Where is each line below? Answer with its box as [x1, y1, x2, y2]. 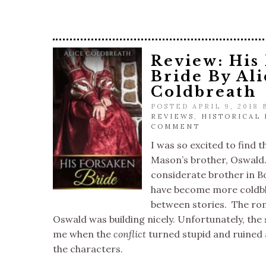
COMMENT [151, 122, 200, 131]
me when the [53, 228, 113, 240]
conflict [113, 228, 146, 240]
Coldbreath [151, 83, 256, 100]
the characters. [53, 243, 123, 255]
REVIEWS [151, 112, 194, 121]
